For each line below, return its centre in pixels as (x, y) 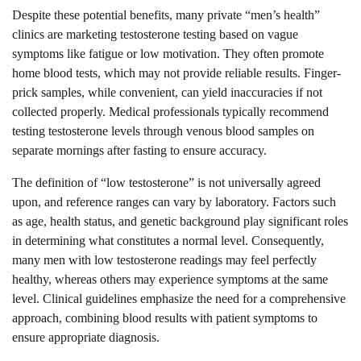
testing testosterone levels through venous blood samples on (163, 131)
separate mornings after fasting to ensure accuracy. (139, 151)
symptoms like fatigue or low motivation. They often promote (168, 54)
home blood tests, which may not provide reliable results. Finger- (176, 73)
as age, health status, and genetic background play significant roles (180, 222)
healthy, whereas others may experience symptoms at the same (170, 280)
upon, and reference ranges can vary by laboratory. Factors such (174, 202)
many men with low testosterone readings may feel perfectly (164, 260)
